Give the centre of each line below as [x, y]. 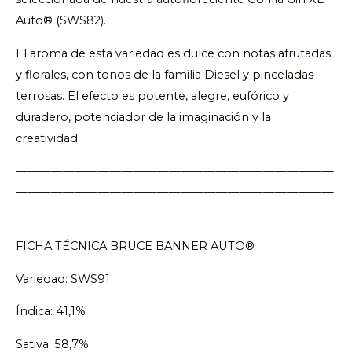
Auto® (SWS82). [61, 21]
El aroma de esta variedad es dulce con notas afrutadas [173, 53]
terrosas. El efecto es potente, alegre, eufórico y [152, 96]
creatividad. [48, 138]
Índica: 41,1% [51, 312]
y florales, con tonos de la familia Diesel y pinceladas [165, 75]
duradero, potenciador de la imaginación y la [143, 117]
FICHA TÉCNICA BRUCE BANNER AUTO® [135, 246]
